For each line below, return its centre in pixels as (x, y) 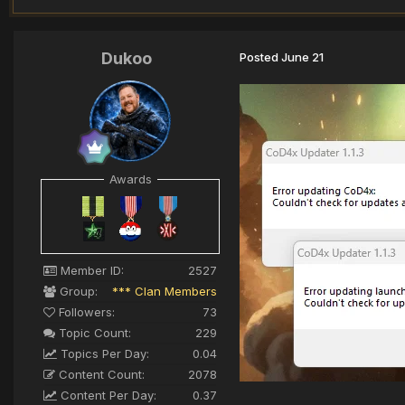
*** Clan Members (165, 292)
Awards (130, 179)
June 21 (302, 57)
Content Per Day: (107, 396)
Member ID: (90, 271)
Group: (77, 292)
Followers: (85, 312)
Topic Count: (93, 333)
